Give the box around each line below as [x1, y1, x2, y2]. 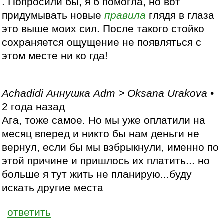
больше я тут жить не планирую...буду [2, 168, 192, 181]
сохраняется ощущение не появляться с [2, 36, 202, 49]
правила [104, 9, 146, 22]
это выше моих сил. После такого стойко [2, 23, 205, 35]
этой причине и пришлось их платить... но [2, 155, 210, 167]
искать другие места [2, 182, 104, 194]
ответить [7, 206, 51, 218]
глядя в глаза [146, 9, 215, 22]
